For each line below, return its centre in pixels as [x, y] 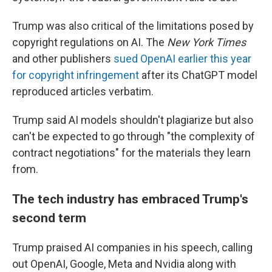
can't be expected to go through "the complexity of [134, 136]
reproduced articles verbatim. [83, 91]
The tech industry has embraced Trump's [130, 199]
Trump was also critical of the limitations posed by [133, 26]
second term [49, 218]
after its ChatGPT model [198, 75]
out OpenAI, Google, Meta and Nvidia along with [124, 264]
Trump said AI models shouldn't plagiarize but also [133, 120]
